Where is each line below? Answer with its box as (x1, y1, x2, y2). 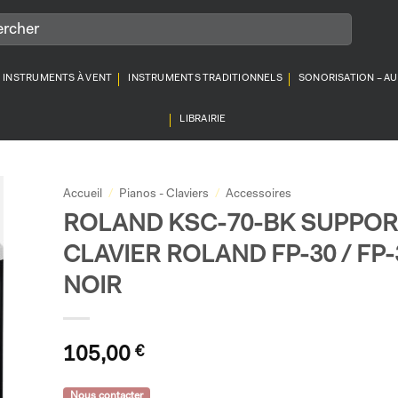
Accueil (62, 188, 102, 200)
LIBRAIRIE (179, 115, 227, 124)
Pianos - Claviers (118, 188, 209, 200)
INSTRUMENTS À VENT (3, 74, 113, 84)
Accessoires (225, 188, 291, 200)
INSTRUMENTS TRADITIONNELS (128, 74, 283, 84)
